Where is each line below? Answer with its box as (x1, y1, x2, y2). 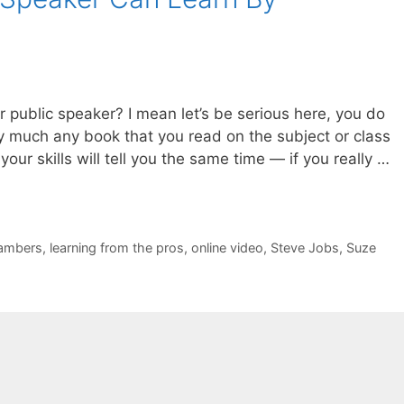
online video (190, 240, 263, 256)
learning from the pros (49, 240, 184, 256)
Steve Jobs (270, 240, 339, 256)
